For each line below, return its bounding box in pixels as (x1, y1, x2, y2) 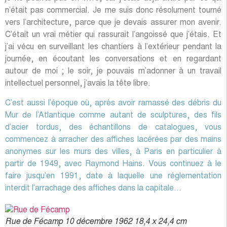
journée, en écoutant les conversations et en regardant (5, 55, 221, 64)
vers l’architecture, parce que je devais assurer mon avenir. (5, 19, 221, 27)
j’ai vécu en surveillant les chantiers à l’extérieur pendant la (5, 43, 221, 52)
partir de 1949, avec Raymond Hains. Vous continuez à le (5, 160, 221, 168)
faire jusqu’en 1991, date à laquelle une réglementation (5, 172, 221, 180)
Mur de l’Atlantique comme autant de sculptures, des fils (5, 111, 221, 120)
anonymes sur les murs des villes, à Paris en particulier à (5, 147, 221, 156)
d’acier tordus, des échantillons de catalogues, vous (5, 123, 221, 132)
